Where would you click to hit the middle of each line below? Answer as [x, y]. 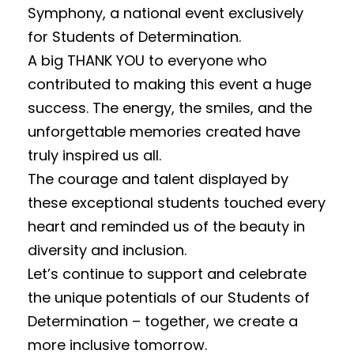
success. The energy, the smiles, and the [170, 107]
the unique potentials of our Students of [169, 297]
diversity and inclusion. [107, 250]
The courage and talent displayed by [158, 179]
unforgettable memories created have [164, 131]
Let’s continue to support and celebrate [167, 273]
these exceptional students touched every [177, 202]
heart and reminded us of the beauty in [166, 226]
